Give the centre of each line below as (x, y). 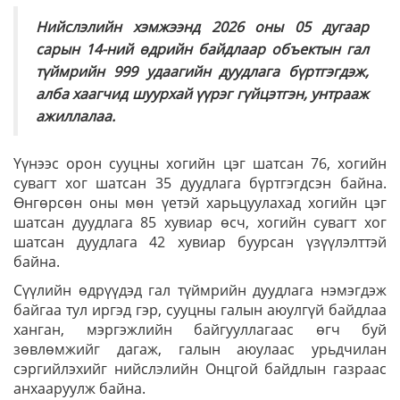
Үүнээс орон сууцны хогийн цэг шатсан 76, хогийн (200, 163)
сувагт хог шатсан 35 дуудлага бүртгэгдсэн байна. (200, 183)
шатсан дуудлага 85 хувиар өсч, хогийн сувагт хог (200, 222)
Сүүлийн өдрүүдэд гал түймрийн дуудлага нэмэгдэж (200, 290)
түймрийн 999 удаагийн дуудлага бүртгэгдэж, (202, 71)
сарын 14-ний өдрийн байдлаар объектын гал (202, 49)
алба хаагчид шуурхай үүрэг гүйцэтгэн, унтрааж (202, 94)
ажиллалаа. (75, 116)
